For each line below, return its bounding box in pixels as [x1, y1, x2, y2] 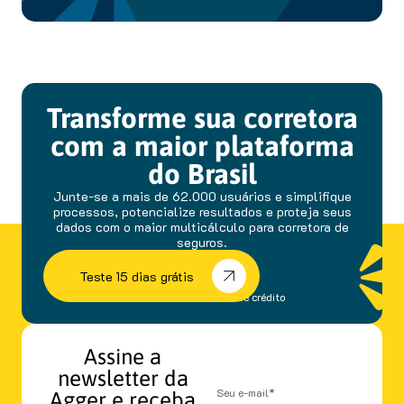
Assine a [84, 344, 161, 369]
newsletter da [57, 365, 188, 390]
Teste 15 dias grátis [79, 267, 194, 285]
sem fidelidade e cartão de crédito [119, 289, 285, 304]
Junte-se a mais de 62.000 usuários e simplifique [52, 188, 352, 205]
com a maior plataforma [50, 130, 354, 162]
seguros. [177, 234, 227, 251]
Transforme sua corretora [46, 102, 358, 134]
